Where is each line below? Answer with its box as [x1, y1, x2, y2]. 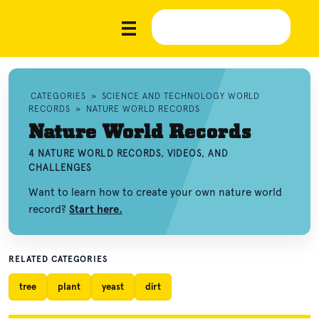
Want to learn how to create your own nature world [28, 186, 282, 199]
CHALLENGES [28, 162, 93, 173]
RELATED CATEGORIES [9, 254, 108, 264]
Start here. [69, 203, 122, 216]
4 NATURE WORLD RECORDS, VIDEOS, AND [28, 148, 229, 159]
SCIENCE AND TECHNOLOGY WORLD [101, 91, 261, 101]
